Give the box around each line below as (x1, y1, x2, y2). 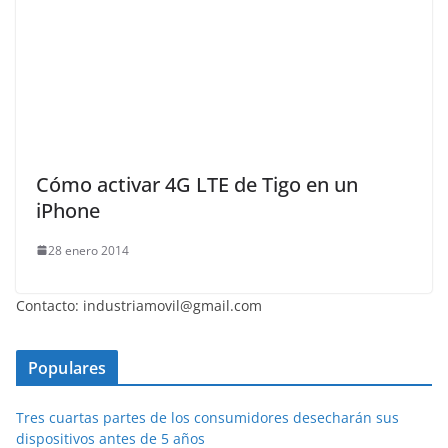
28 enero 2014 (48, 241, 129, 259)
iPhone (36, 196, 100, 224)
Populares (28, 356, 107, 379)
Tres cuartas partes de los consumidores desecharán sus (16, 407, 399, 427)
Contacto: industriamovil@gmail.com (16, 295, 262, 315)
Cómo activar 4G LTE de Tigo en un (36, 170, 358, 198)
